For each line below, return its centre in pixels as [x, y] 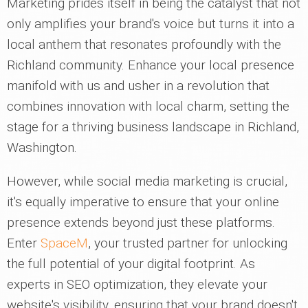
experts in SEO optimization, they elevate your [137, 285]
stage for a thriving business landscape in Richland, [153, 127]
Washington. [42, 148]
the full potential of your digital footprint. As [131, 264]
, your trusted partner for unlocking [188, 243]
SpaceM [64, 243]
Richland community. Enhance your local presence [151, 65]
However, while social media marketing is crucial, [147, 181]
